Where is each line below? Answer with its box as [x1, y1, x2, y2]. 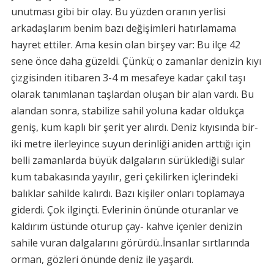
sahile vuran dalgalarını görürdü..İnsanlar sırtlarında [10, 236, 250, 250]
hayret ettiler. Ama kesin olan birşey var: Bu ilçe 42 [10, 38, 240, 51]
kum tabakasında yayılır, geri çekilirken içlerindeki [10, 170, 238, 183]
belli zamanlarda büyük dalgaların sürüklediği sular [10, 154, 245, 167]
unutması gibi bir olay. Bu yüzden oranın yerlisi [10, 5, 226, 18]
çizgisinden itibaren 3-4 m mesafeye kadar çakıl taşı [10, 71, 245, 84]
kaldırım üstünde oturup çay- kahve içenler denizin [10, 220, 242, 233]
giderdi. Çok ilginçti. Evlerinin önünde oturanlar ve [10, 203, 239, 217]
